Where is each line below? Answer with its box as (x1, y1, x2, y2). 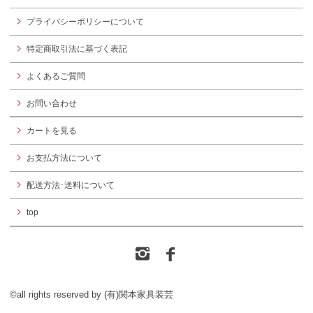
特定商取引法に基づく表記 (27, 43, 127, 54)
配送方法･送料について (27, 180, 115, 191)
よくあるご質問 (27, 71, 85, 81)
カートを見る (27, 126, 77, 136)
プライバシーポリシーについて (27, 16, 144, 27)
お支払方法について (27, 153, 102, 163)
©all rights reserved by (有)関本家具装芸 (10, 289, 173, 300)
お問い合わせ (27, 98, 77, 108)
